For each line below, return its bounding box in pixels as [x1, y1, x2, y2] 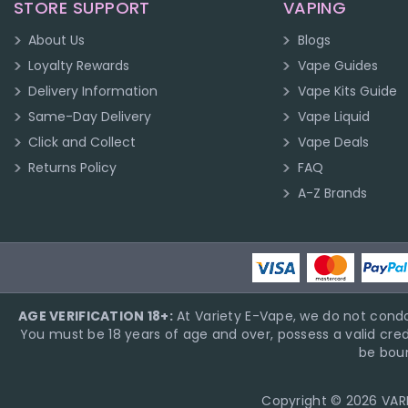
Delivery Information [28, 82, 158, 101]
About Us [28, 31, 86, 50]
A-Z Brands [297, 184, 367, 203]
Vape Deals [297, 133, 369, 152]
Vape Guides [297, 56, 378, 76]
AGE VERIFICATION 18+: [17, 307, 173, 326]
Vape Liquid [297, 107, 370, 127]
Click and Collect [28, 133, 137, 152]
